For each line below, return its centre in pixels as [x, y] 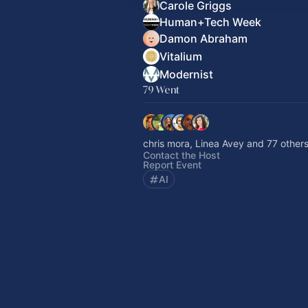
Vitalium [181, 56]
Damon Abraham [203, 38]
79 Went [161, 90]
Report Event [172, 165]
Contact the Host [181, 155]
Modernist [186, 74]
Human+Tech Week [210, 22]
